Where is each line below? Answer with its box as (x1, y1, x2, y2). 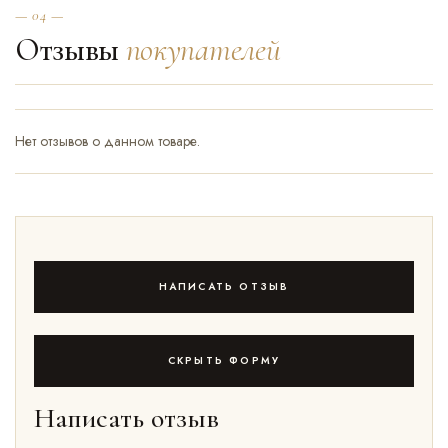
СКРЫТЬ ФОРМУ (167, 352, 281, 368)
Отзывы (15, 29, 126, 69)
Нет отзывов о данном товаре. (15, 130, 200, 151)
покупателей (125, 29, 281, 69)
